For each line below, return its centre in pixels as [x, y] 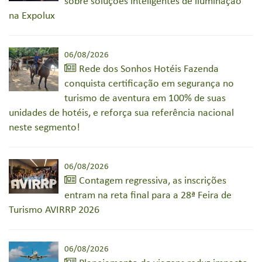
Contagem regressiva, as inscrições [151, 181]
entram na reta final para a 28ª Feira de [148, 195]
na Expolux [32, 16]
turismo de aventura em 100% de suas [145, 98]
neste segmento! [44, 127]
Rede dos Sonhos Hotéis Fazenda [148, 69]
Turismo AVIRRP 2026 [54, 210]
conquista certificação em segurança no [149, 84]
